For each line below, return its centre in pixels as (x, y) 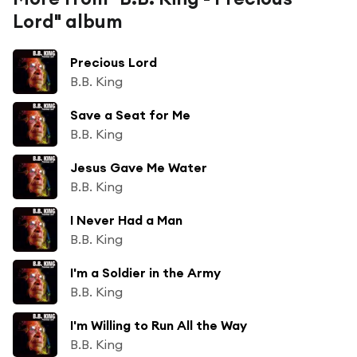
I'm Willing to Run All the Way (159, 325)
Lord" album (68, 21)
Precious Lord (114, 62)
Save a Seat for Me (130, 114)
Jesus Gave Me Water (139, 167)
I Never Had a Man (126, 220)
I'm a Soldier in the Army (145, 272)
